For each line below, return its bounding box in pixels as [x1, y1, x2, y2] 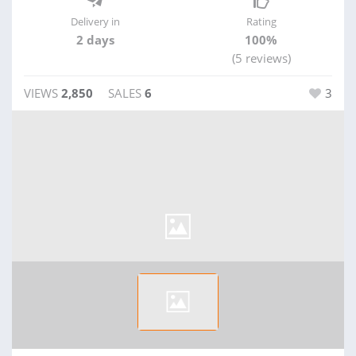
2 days [75, 32, 114, 48]
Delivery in [70, 14, 120, 29]
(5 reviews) [231, 50, 291, 66]
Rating [246, 14, 277, 29]
